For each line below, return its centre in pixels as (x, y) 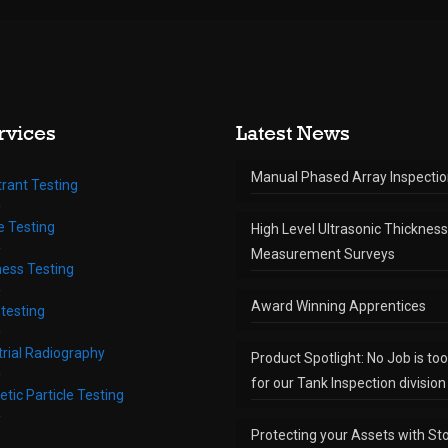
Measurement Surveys (323, 253)
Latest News (293, 132)
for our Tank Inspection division (348, 382)
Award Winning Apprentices (338, 305)
